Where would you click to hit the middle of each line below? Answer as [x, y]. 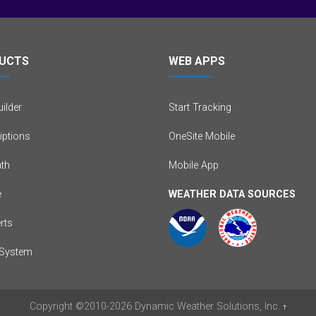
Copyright [52, 306]
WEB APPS [197, 61]
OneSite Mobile [202, 136]
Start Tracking [200, 107]
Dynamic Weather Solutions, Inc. [207, 306]
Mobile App [194, 165]
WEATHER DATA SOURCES [232, 194]
